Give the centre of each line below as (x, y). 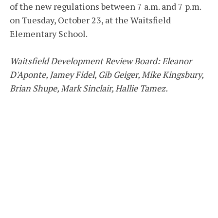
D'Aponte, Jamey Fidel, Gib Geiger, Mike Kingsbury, (107, 75)
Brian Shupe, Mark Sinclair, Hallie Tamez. (89, 88)
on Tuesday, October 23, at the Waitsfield (90, 20)
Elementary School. (49, 34)
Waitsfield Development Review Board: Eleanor (101, 61)
